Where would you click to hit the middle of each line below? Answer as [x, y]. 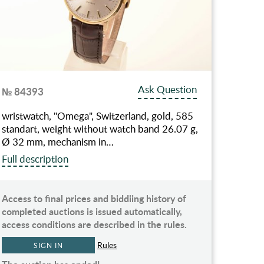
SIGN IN [48, 245]
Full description [35, 159]
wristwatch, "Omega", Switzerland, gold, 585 [98, 115]
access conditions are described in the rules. [95, 224]
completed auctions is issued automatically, [92, 211]
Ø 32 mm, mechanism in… [58, 141]
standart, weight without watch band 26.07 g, [100, 128]
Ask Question [168, 89]
